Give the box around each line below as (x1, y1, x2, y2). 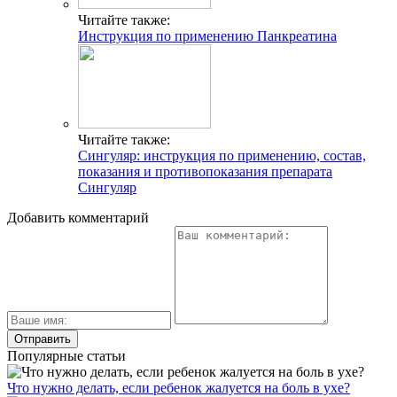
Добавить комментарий (7, 210, 149, 226)
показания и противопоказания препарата (78, 164, 332, 180)
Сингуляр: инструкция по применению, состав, (78, 148, 366, 164)
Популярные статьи (7, 348, 126, 364)
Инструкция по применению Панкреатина (78, 28, 337, 44)
